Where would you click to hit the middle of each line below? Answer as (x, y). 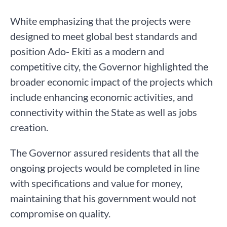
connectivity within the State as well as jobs (104, 112)
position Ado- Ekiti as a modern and (87, 51)
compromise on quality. (60, 213)
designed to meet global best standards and (104, 36)
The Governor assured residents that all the (104, 152)
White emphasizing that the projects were (100, 21)
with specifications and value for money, (96, 183)
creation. (29, 127)
